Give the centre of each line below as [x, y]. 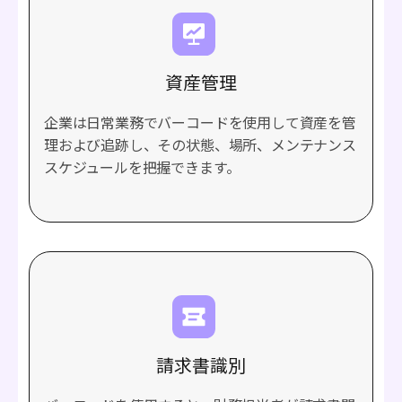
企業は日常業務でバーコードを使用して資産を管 [200, 122]
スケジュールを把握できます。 [142, 167]
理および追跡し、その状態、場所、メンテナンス [200, 145]
